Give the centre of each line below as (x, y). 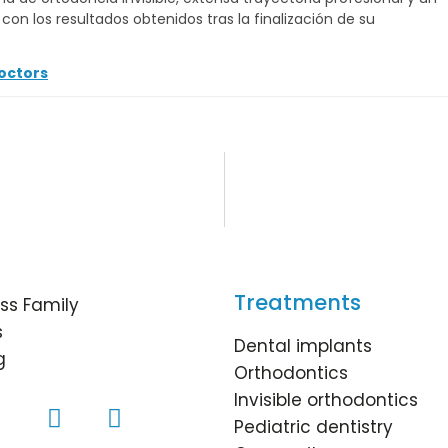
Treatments (297, 303)
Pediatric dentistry (313, 427)
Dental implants (302, 346)
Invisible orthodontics (325, 400)
